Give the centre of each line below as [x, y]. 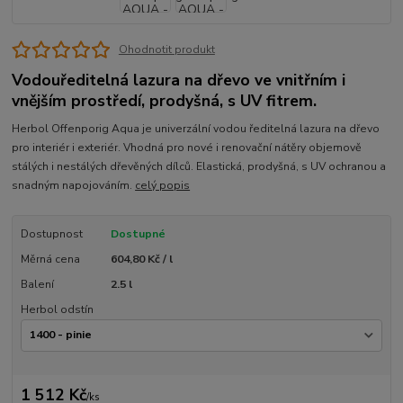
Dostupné [138, 233]
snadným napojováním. [74, 185]
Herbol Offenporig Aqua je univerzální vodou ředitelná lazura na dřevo [196, 128]
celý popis [163, 185]
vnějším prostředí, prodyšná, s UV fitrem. [165, 101]
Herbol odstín [57, 310]
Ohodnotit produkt [166, 49]
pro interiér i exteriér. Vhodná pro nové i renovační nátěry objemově [187, 147]
